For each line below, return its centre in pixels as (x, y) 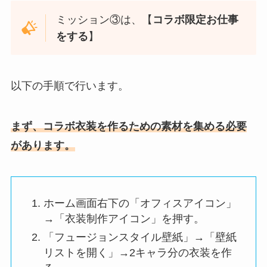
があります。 (43, 146)
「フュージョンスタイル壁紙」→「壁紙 (140, 237)
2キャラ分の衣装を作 (180, 252)
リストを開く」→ (86, 252)
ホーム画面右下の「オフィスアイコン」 (140, 204)
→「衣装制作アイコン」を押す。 (124, 219)
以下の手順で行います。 (69, 86)
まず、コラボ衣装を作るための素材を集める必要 (128, 127)
